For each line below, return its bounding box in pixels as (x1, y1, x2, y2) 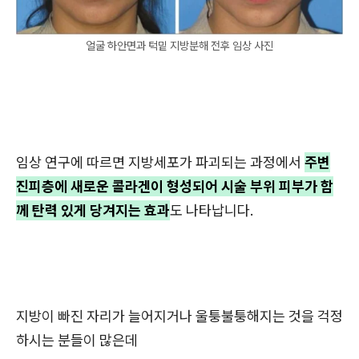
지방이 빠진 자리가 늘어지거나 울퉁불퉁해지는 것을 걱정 (16, 306, 343, 325)
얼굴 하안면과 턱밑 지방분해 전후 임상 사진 (86, 38, 273, 53)
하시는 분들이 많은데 (16, 330, 138, 349)
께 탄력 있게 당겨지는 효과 (16, 200, 170, 220)
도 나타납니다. (170, 200, 254, 220)
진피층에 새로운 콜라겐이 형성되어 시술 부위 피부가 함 (16, 176, 333, 196)
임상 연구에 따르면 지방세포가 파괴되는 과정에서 (16, 152, 305, 171)
